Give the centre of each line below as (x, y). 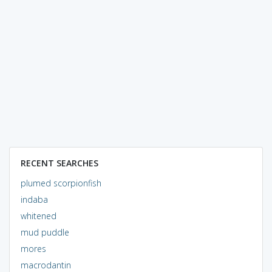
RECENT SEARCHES (59, 163)
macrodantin (46, 265)
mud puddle (45, 232)
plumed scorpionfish (61, 183)
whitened (38, 216)
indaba (34, 199)
